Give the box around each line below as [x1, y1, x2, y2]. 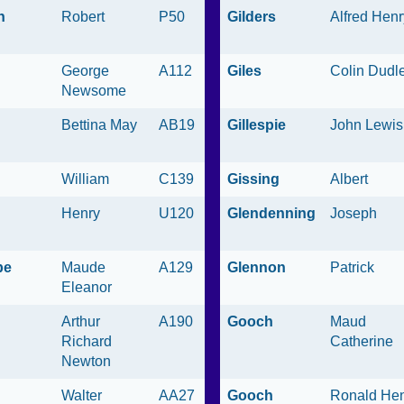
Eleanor [61, 280, 112, 296]
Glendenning [227, 206, 316, 222]
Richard [61, 334, 112, 350]
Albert [330, 171, 368, 188]
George [61, 63, 109, 79]
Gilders [227, 9, 276, 25]
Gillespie [227, 117, 286, 133]
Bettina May [61, 117, 137, 133]
